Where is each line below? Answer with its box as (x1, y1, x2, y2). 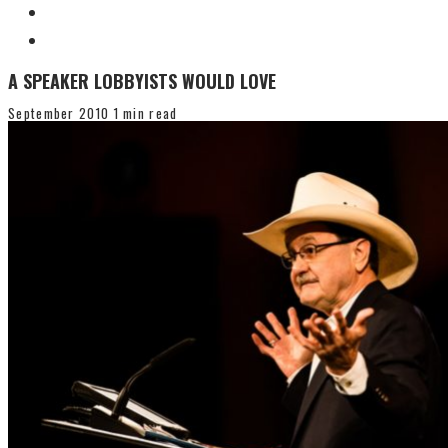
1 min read (109, 103, 178, 124)
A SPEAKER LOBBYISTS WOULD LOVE (8, 68, 276, 94)
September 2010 (8, 103, 110, 124)
